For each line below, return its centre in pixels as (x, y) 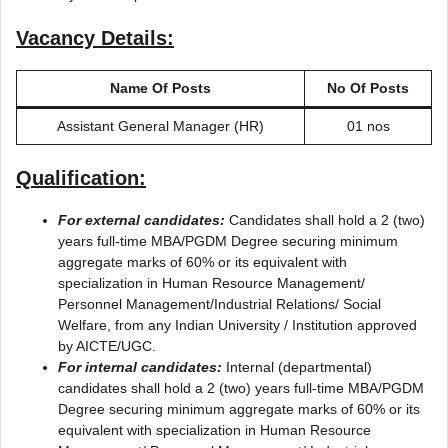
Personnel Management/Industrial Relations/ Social (219, 303)
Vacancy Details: (95, 37)
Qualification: (81, 177)
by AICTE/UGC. (107, 345)
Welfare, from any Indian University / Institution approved (237, 324)
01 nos (368, 125)
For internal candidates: (140, 366)
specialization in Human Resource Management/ (211, 282)
